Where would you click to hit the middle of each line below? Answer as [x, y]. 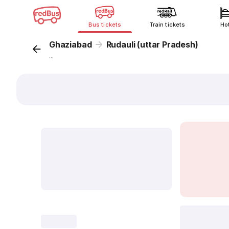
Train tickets [167, 25]
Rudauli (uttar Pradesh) [152, 44]
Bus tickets [105, 25]
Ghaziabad [71, 44]
